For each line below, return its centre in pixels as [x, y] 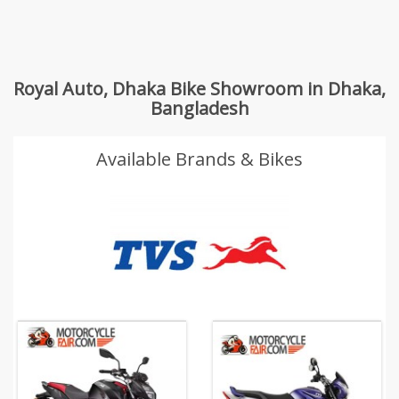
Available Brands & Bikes [199, 159]
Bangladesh [199, 108]
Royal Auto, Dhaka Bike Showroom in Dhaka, [199, 88]
